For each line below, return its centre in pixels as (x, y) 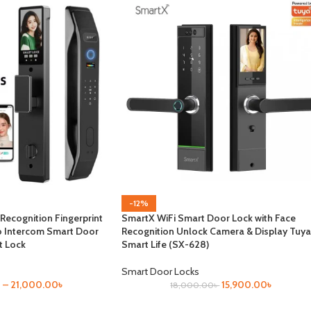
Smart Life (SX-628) (165, 244)
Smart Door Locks (160, 271)
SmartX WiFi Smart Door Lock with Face (208, 218)
